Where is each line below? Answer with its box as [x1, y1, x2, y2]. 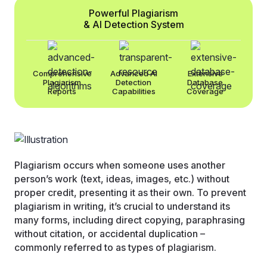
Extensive [187, 68, 223, 78]
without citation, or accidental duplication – [14, 228, 205, 240]
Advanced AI [110, 68, 157, 78]
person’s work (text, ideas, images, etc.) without [14, 173, 229, 185]
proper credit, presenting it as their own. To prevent [14, 187, 246, 199]
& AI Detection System [83, 18, 184, 30]
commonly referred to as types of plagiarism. [14, 241, 216, 254]
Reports [48, 86, 76, 96]
